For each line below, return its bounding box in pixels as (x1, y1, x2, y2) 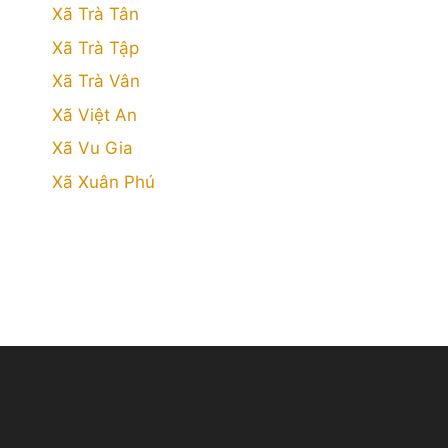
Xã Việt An (52, 104, 137, 125)
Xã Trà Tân (52, 4, 139, 24)
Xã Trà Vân (52, 71, 140, 91)
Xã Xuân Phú (52, 171, 155, 192)
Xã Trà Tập (52, 37, 139, 58)
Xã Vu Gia (52, 138, 133, 158)
